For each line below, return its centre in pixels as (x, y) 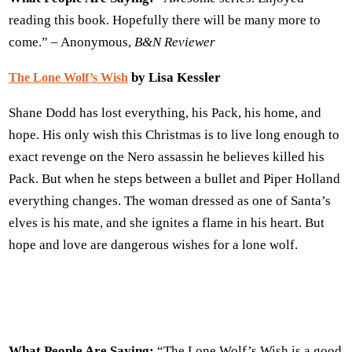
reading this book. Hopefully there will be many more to (165, 20)
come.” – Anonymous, (71, 42)
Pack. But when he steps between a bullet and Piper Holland (174, 178)
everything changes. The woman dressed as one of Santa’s (170, 200)
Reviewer (190, 42)
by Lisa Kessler (174, 77)
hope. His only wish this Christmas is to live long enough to (174, 134)
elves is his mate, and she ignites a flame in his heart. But (167, 222)
